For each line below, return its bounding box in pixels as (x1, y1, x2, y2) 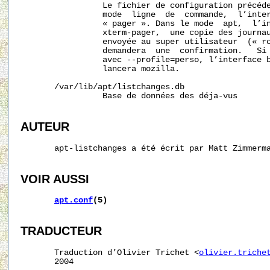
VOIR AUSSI (20, 172, 89, 186)
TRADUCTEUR (20, 224, 102, 238)
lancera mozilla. (20, 64, 180, 74)
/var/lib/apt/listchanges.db (20, 83, 184, 92)
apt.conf (54, 196, 93, 206)
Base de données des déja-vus (20, 92, 237, 101)
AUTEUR (20, 119, 69, 133)
